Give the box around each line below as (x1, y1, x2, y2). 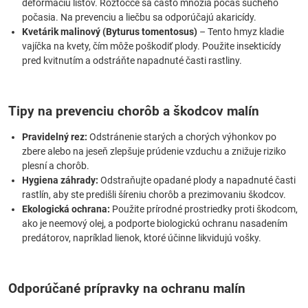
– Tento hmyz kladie (197, 26, 284, 37)
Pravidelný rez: (22, 131, 87, 142)
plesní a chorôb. (22, 160, 89, 171)
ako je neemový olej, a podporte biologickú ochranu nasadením (22, 218, 287, 229)
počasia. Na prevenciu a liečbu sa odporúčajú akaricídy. (22, 12, 256, 23)
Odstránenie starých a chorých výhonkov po (87, 131, 276, 142)
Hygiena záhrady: (22, 175, 98, 186)
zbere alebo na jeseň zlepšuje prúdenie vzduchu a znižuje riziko (22, 146, 286, 157)
